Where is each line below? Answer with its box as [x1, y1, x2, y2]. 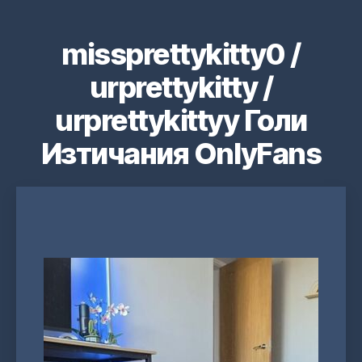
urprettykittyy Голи [55, 103, 307, 138]
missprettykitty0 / [61, 36, 301, 72]
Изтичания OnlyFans [40, 136, 322, 171]
